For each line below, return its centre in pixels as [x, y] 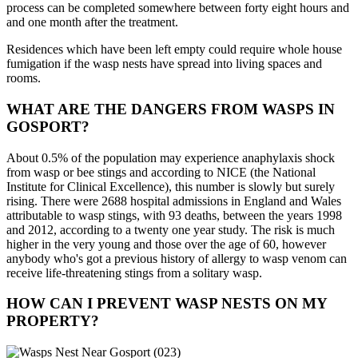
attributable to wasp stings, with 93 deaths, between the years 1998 [174, 215]
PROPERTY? [53, 321]
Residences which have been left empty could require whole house [174, 50]
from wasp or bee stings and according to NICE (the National [161, 172]
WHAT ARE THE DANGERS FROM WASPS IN [171, 109]
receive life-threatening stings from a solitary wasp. [134, 272]
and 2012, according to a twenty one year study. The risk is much [171, 229]
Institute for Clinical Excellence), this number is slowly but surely [171, 186]
